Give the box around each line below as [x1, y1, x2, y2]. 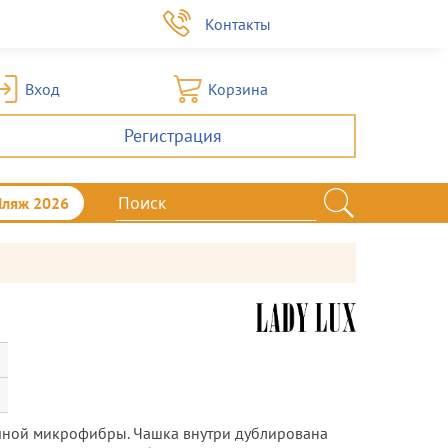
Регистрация [124, 124, 222, 148]
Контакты [205, 14, 272, 34]
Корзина [208, 78, 268, 99]
